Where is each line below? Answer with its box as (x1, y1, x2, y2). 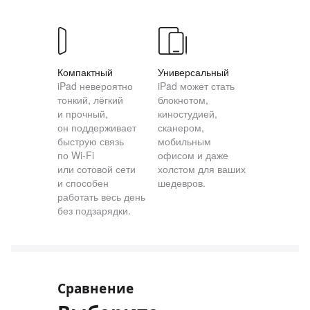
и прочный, (57, 106, 108, 120)
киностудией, (158, 106, 217, 120)
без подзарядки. (57, 203, 131, 217)
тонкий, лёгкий (57, 92, 123, 107)
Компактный (57, 64, 113, 79)
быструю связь (57, 134, 124, 148)
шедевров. (158, 175, 206, 190)
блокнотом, (158, 92, 208, 107)
